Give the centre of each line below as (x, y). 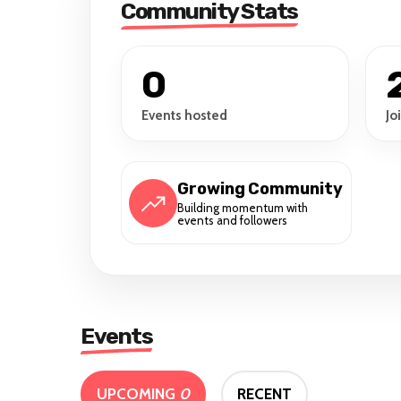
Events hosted (184, 115)
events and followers (232, 220)
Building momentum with (243, 207)
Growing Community (260, 188)
